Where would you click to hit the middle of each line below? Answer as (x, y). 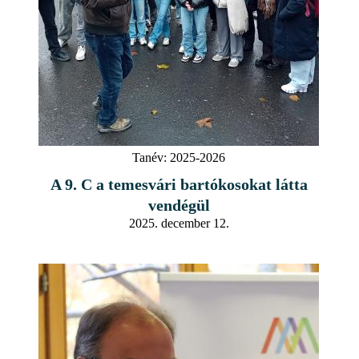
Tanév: (149, 157)
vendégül (179, 205)
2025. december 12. (179, 223)
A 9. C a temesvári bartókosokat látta (179, 184)
